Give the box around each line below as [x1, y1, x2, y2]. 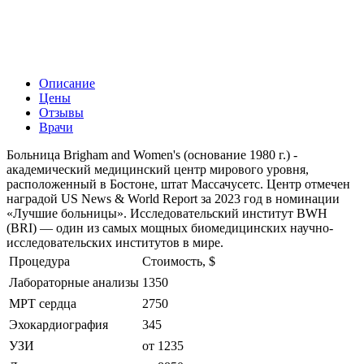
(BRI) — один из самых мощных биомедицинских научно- [6, 220, 333, 235]
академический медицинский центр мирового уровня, [6, 162, 309, 176]
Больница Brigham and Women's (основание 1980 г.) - [6, 147, 297, 162]
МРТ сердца [9, 296, 76, 310]
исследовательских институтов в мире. [6, 235, 223, 249]
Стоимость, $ [142, 253, 215, 268]
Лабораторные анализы [9, 275, 139, 289]
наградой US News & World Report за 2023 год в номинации [6, 191, 340, 206]
